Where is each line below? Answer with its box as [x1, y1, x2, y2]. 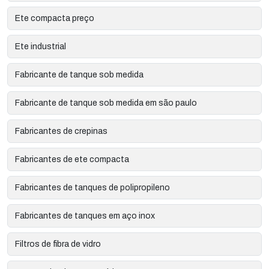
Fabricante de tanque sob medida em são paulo [15, 98, 197, 107]
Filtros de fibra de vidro [15, 239, 101, 249]
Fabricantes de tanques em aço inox [15, 211, 155, 220]
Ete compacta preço [15, 13, 94, 23]
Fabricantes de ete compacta [15, 154, 129, 164]
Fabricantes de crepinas [15, 126, 107, 136]
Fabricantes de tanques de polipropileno [15, 183, 170, 192]
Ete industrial [15, 41, 66, 51]
